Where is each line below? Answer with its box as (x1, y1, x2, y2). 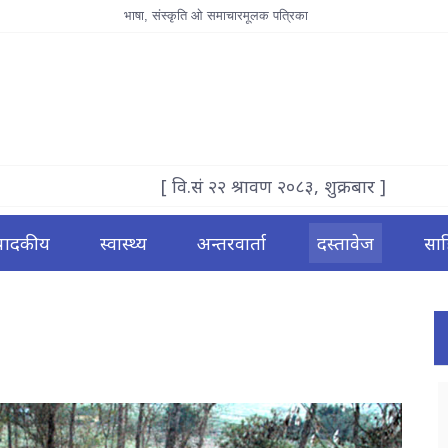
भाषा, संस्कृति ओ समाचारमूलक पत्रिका (123, 8, 308, 23)
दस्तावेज (316, 231, 374, 255)
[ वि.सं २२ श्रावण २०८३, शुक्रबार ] (160, 174, 386, 198)
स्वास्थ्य (100, 231, 148, 255)
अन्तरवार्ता (197, 231, 267, 255)
